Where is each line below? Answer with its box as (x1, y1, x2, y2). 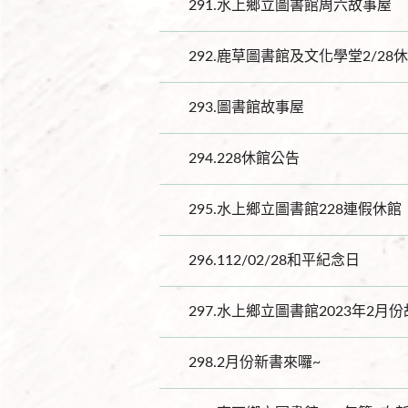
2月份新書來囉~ (217, 355, 321, 371)
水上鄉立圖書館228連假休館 (217, 202, 402, 218)
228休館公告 (217, 151, 300, 167)
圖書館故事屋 (217, 100, 304, 116)
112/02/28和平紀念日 (217, 253, 360, 269)
